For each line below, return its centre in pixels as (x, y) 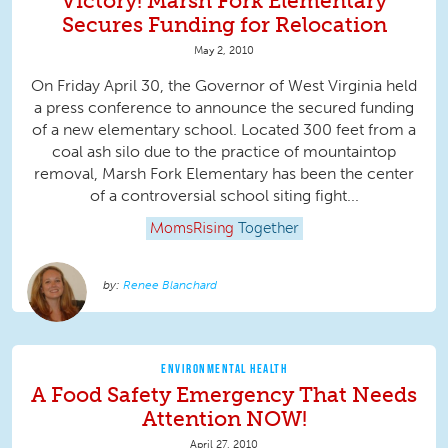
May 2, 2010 (224, 50)
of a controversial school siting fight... (224, 196)
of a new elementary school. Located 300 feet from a (224, 130)
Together (268, 229)
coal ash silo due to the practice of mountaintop (224, 152)
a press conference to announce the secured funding (224, 108)
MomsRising (191, 229)
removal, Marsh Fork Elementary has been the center (224, 174)
